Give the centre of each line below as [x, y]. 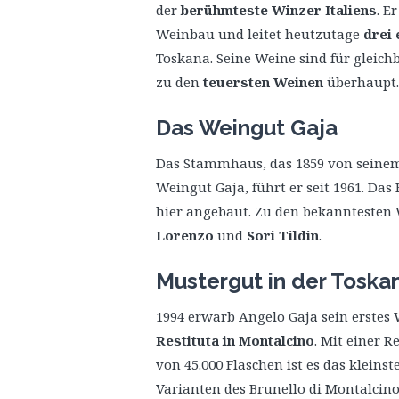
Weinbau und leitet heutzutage [258, 34]
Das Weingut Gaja [247, 128]
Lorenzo [187, 235]
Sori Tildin [281, 235]
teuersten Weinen [263, 82]
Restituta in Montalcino [235, 340]
